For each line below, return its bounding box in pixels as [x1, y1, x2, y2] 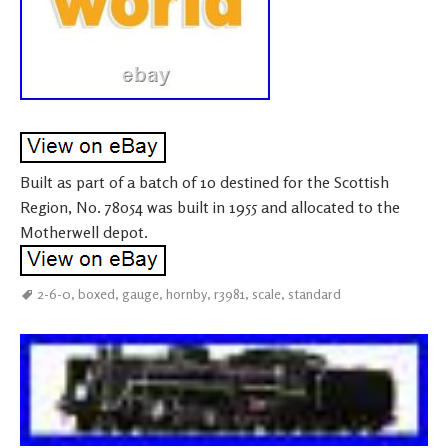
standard [288, 284, 341, 302]
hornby [166, 284, 207, 302]
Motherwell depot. [20, 221, 148, 242]
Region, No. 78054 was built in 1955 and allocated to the [20, 196, 400, 217]
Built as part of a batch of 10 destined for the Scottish [20, 171, 389, 192]
